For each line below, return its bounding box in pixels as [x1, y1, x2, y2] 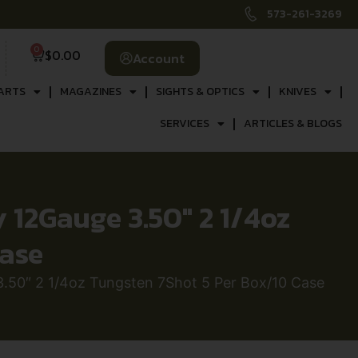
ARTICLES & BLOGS [243, 115, 342, 132]
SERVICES [159, 115, 209, 132]
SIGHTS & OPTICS [155, 83, 245, 100]
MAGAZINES [59, 83, 121, 100]
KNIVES [278, 83, 316, 100]
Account [132, 49, 185, 68]
